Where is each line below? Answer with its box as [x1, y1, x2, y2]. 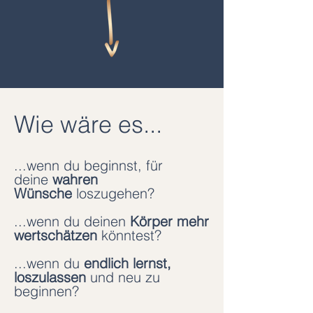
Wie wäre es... [14, 110, 162, 139]
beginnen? [14, 282, 79, 300]
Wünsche [14, 184, 72, 202]
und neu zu [86, 268, 160, 286]
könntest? [101, 226, 161, 244]
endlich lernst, [84, 254, 171, 272]
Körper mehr [126, 212, 209, 230]
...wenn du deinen [14, 212, 126, 230]
